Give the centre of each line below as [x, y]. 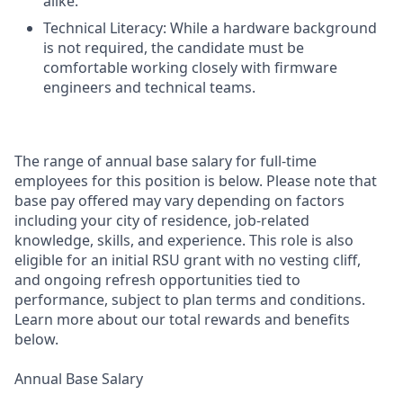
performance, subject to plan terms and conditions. [190, 300]
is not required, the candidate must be [174, 48]
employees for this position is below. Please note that [196, 181]
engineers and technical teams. [149, 87]
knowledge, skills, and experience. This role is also [184, 240]
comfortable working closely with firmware [190, 67]
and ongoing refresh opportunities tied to [157, 280]
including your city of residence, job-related [162, 220]
